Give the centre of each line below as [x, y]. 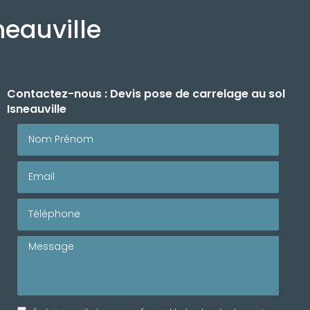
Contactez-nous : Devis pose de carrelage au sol [146, 94]
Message [41, 242]
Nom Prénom [51, 130]
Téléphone [45, 205]
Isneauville [36, 109]
